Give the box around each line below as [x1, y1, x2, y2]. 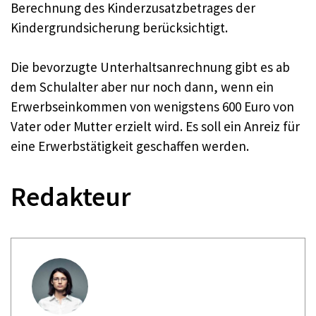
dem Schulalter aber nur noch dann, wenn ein [11, 78, 274, 96]
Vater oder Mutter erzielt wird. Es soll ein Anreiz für [11, 118, 300, 135]
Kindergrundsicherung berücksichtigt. [11, 18, 228, 36]
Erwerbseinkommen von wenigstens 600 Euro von [11, 98, 294, 116]
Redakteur [11, 179, 131, 213]
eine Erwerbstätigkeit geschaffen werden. [11, 138, 249, 155]
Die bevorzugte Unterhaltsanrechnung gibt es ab [11, 59, 290, 76]
